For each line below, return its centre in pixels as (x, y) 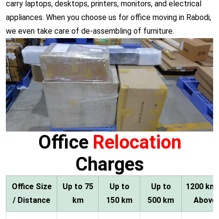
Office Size (32, 186)
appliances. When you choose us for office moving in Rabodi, (109, 17)
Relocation (137, 142)
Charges (109, 164)
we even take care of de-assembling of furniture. (90, 31)
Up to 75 (78, 186)
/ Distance (32, 200)
